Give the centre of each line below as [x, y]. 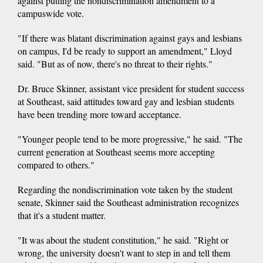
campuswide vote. [51, 13]
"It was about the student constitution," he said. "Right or [123, 240]
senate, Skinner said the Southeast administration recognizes [128, 202]
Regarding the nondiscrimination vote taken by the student [125, 189]
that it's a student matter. [62, 215]
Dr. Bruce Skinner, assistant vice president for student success [131, 88]
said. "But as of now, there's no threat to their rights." [115, 63]
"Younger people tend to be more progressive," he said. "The [130, 139]
